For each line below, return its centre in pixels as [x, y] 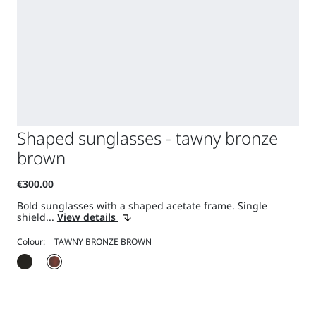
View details [87, 217]
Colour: [31, 242]
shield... [37, 217]
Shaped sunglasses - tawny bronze [147, 138]
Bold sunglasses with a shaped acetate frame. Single [142, 206]
